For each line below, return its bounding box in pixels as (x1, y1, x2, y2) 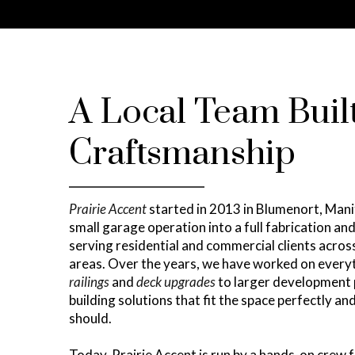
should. (69, 310, 112, 327)
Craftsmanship (69, 132, 296, 176)
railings (69, 273, 109, 291)
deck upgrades (136, 273, 216, 291)
